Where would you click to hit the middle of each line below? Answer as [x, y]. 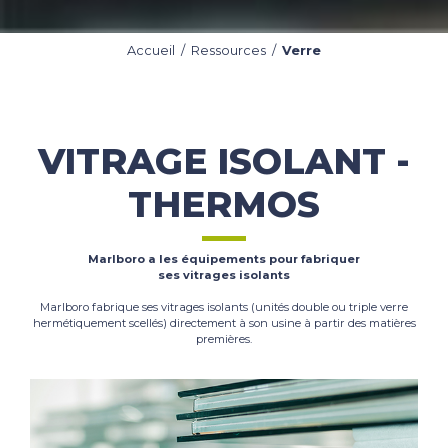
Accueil [151, 50]
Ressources [228, 50]
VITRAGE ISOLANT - [224, 160]
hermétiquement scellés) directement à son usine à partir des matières [224, 322]
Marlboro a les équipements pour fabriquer [224, 258]
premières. [224, 338]
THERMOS [224, 203]
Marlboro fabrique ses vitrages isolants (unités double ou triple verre [224, 306]
